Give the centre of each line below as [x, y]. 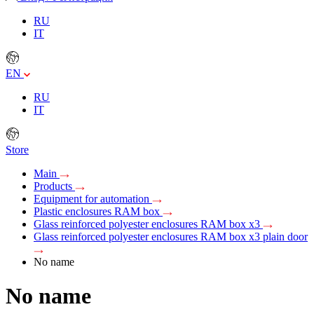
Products [54, 186]
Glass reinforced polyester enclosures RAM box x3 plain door [171, 236]
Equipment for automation [93, 198]
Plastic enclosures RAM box [98, 211]
